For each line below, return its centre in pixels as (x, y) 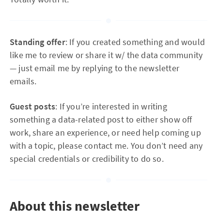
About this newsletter (75, 206)
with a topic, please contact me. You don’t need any (106, 146)
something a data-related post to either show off (101, 119)
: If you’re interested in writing (111, 106)
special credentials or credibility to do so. (87, 159)
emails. (23, 81)
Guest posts (33, 106)
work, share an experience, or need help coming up (105, 132)
